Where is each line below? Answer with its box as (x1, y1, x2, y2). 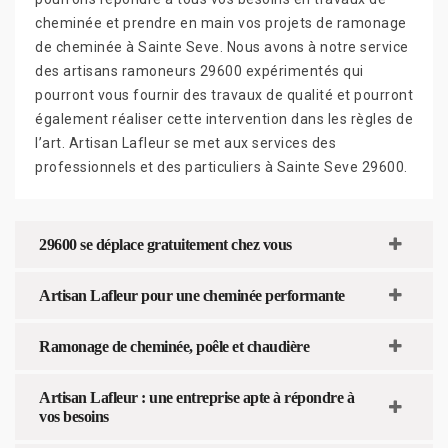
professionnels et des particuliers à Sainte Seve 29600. (35, 158, 408, 175)
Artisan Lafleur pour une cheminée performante (39, 286, 345, 304)
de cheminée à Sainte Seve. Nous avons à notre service (35, 38, 409, 55)
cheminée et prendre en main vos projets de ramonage (35, 14, 407, 31)
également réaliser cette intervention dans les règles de (35, 110, 413, 127)
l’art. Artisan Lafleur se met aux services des (35, 134, 336, 151)
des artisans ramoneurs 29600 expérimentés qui (35, 62, 364, 79)
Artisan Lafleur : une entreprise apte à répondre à (39, 388, 354, 406)
